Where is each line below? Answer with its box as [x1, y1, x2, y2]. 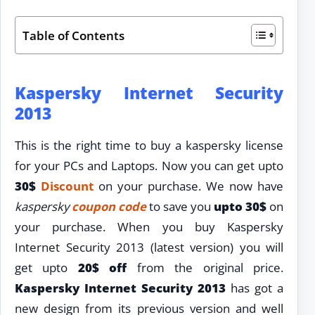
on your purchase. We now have [94, 177, 283, 194]
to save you [146, 198, 214, 214]
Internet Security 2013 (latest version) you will [15, 238, 283, 255]
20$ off [77, 259, 127, 276]
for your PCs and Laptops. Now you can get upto [15, 157, 283, 174]
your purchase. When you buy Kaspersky [15, 218, 283, 235]
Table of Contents [22, 27, 124, 44]
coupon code [72, 198, 146, 214]
